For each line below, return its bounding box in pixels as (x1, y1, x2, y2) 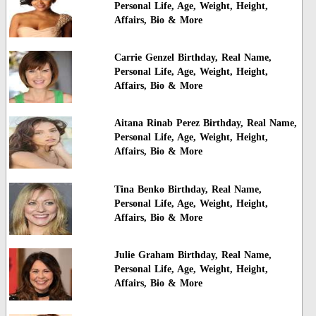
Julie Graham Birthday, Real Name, (114, 250, 272, 261)
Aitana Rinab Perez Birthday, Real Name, (114, 118, 297, 129)
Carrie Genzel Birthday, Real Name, (114, 51, 272, 63)
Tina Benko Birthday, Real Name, (114, 183, 262, 195)
